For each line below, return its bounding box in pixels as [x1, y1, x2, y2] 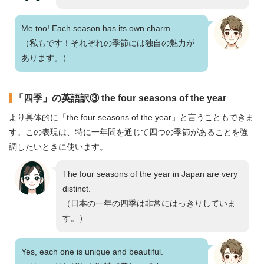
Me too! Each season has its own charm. [21, 24, 173, 33]
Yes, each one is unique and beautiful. [21, 247, 163, 256]
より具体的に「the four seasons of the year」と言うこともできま [9, 113, 254, 122]
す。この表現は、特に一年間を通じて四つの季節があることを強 [9, 127, 248, 137]
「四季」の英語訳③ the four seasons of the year [14, 93, 226, 103]
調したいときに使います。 [9, 142, 108, 151]
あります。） [21, 53, 71, 62]
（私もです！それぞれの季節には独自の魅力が [21, 38, 194, 48]
